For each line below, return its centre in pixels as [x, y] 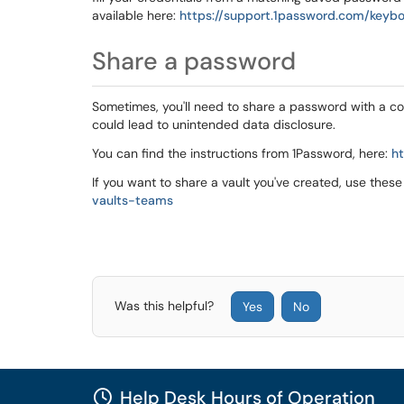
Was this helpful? [166, 305]
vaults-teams [133, 200]
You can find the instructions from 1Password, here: [242, 153]
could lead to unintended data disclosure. [216, 124]
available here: [136, 15]
